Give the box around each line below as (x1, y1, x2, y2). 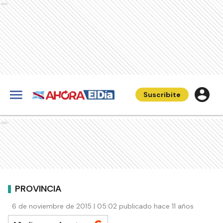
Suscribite (143, 90, 181, 99)
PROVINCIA (15, 182, 62, 195)
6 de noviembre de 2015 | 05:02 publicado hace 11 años (12, 202, 194, 211)
